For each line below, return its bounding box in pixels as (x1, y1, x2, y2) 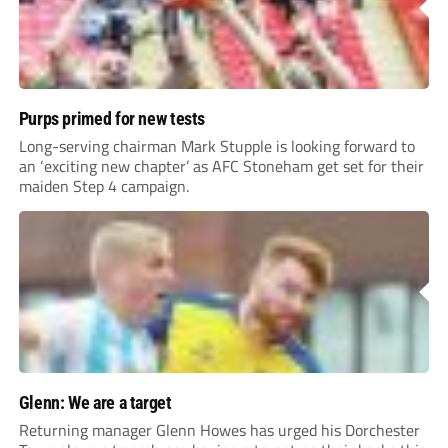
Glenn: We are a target (18, 392, 172, 414)
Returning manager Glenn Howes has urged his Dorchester (18, 418, 420, 443)
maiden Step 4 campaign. (18, 174, 189, 199)
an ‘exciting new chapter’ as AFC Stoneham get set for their (18, 154, 424, 179)
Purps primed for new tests (18, 108, 206, 130)
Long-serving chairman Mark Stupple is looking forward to (18, 134, 415, 159)
